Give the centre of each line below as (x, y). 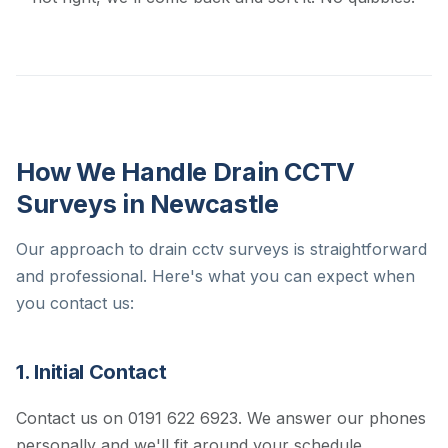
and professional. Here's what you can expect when (215, 276)
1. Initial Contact (91, 372)
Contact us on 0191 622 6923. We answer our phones (221, 418)
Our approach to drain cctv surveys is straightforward (221, 249)
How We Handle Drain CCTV (185, 172)
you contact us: (75, 303)
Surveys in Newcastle (147, 204)
